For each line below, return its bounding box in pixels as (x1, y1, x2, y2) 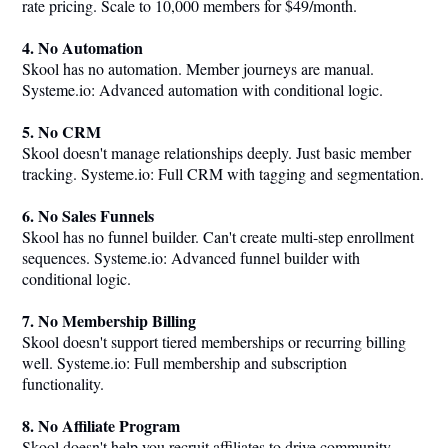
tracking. (22, 162, 81, 184)
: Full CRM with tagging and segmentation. (150, 162, 424, 184)
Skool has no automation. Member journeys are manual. (22, 57, 374, 79)
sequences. (22, 246, 94, 268)
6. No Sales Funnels (22, 203, 154, 227)
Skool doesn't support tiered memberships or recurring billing (22, 330, 406, 352)
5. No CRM (22, 119, 101, 143)
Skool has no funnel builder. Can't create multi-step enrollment (22, 225, 414, 247)
